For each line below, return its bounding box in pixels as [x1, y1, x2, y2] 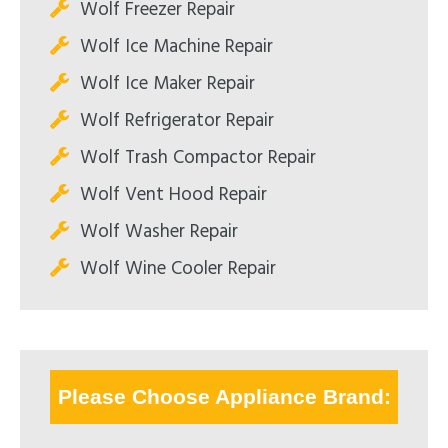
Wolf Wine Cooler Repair [80, 253, 276, 284]
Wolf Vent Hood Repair [80, 179, 267, 210]
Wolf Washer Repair [80, 216, 238, 247]
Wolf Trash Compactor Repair [80, 142, 316, 173]
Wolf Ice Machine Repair [80, 31, 273, 62]
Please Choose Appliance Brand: [57, 384, 391, 408]
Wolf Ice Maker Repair [80, 68, 255, 99]
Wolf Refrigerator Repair [80, 105, 274, 136]
